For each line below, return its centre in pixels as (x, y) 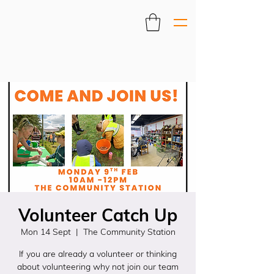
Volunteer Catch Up (98, 215)
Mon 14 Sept (46, 232)
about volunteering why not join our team (98, 267)
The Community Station (129, 232)
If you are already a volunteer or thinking (98, 254)
